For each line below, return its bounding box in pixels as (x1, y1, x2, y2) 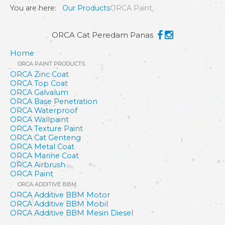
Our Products (62, 4, 110, 13)
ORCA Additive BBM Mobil (10, 199, 108, 209)
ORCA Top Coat (10, 79, 68, 88)
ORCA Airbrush (10, 160, 65, 170)
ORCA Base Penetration (10, 97, 97, 106)
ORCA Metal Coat (10, 142, 74, 152)
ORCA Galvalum (10, 88, 68, 97)
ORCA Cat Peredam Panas (52, 30, 157, 40)
